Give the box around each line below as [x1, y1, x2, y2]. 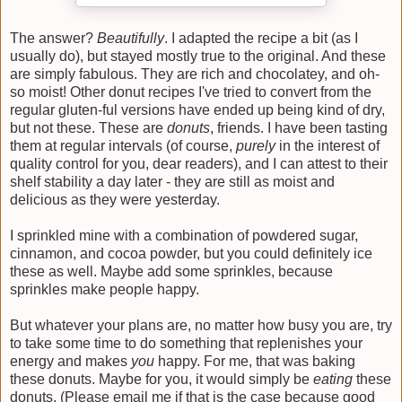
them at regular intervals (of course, [10, 138, 236, 154]
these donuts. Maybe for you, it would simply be [10, 371, 313, 388]
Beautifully [97, 31, 164, 47]
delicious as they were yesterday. [10, 192, 220, 208]
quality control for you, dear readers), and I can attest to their [10, 156, 388, 172]
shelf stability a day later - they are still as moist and [10, 174, 335, 190]
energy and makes [10, 354, 131, 370]
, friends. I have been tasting [210, 120, 388, 136]
